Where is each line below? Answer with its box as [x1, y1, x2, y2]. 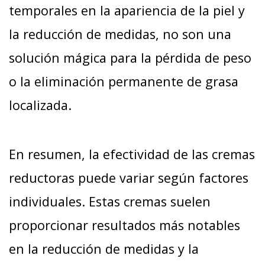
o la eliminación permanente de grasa [9, 73, 238, 91]
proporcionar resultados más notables [9, 216, 240, 234]
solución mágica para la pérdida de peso [9, 49, 251, 67]
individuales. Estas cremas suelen [9, 193, 211, 211]
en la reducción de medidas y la [9, 240, 199, 258]
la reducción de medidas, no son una [9, 25, 231, 43]
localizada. [9, 96, 72, 114]
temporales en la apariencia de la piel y [9, 2, 245, 20]
